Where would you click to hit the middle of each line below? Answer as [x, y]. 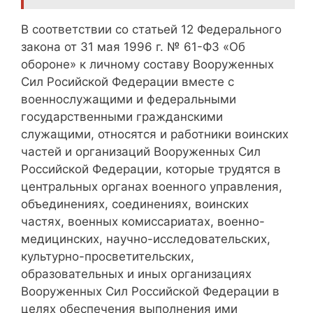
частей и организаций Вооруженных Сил [141, 151]
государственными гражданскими [122, 116]
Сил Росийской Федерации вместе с [128, 81]
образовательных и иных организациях [136, 274]
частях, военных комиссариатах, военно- [143, 221]
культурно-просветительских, [108, 256]
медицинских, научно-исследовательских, [146, 239]
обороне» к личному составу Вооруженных [147, 64]
